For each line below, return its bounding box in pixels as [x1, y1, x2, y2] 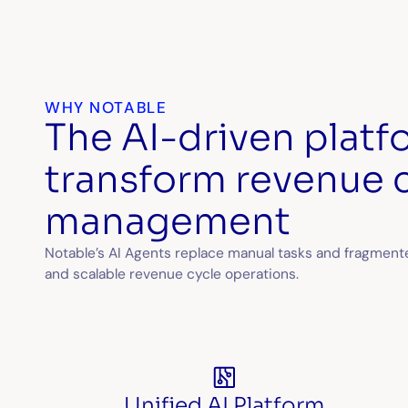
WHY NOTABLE [45, 97, 168, 118]
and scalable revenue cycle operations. [45, 265, 300, 284]
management [45, 199, 291, 246]
